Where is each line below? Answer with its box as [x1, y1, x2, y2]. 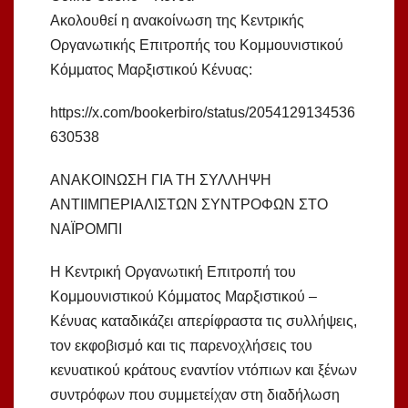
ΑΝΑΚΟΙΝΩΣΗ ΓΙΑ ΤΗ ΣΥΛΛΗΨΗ [50, 172, 271, 189]
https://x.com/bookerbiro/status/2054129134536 [50, 105, 355, 121]
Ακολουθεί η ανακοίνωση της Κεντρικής [50, 13, 304, 29]
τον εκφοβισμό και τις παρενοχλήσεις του [50, 338, 312, 354]
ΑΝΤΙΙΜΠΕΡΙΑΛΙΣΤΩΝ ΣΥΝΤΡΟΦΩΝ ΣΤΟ [50, 197, 328, 213]
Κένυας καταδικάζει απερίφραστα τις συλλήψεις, [50, 313, 357, 330]
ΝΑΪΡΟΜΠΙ [50, 221, 122, 238]
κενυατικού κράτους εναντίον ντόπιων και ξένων [50, 362, 357, 379]
